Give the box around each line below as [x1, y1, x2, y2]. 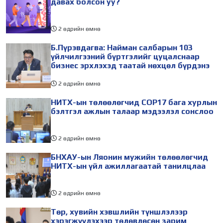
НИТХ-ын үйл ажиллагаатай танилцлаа [51, 161, 206, 171]
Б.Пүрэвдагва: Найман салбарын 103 [51, 42, 193, 52]
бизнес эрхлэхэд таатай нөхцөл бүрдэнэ [51, 60, 210, 70]
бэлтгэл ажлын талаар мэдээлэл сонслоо [51, 106, 214, 116]
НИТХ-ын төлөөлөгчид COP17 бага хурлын [51, 97, 217, 107]
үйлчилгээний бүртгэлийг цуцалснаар [51, 51, 200, 61]
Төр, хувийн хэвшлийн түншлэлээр [51, 207, 188, 217]
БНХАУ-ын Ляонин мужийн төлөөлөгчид [51, 152, 208, 162]
